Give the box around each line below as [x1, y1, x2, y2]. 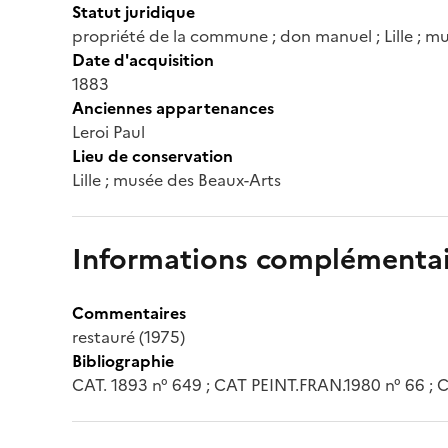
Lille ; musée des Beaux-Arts [72, 167, 281, 192]
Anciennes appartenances [72, 95, 274, 120]
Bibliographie [72, 348, 174, 373]
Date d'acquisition [72, 47, 214, 72]
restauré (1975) [72, 324, 185, 349]
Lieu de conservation [72, 143, 233, 168]
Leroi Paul [72, 119, 145, 144]
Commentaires [72, 300, 186, 325]
